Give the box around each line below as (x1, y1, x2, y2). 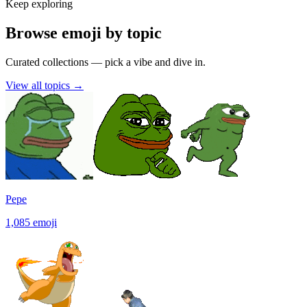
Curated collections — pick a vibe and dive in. (5, 56, 206, 69)
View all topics (5, 79, 73, 92)
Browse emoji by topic (5, 24, 162, 42)
